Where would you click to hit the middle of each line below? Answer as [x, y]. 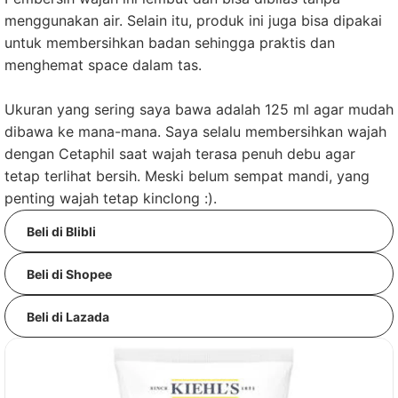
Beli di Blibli [61, 231]
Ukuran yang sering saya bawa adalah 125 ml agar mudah [199, 109]
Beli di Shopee [69, 274]
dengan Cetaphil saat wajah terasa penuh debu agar [180, 154]
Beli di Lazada [68, 316]
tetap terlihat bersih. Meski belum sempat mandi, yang [187, 176]
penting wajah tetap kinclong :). [111, 198]
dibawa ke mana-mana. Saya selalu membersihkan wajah [195, 131]
